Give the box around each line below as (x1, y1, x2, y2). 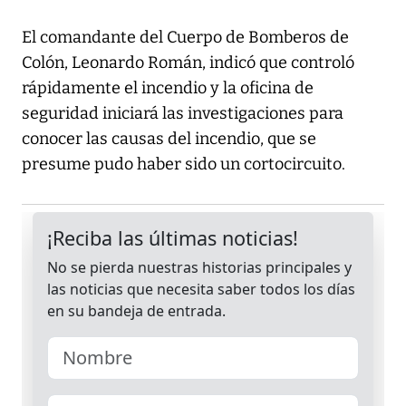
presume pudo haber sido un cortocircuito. (22, 154, 345, 175)
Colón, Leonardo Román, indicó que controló (22, 53, 354, 73)
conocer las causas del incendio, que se (22, 129, 316, 150)
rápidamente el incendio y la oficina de (22, 78, 314, 99)
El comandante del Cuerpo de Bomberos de (22, 27, 349, 48)
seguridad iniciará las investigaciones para (22, 103, 343, 124)
